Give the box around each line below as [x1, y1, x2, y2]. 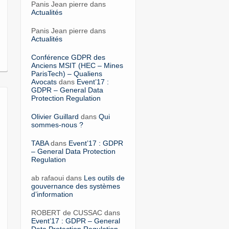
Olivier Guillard [31, 112, 79, 121]
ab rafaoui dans [31, 173, 84, 182]
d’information [31, 190, 73, 198]
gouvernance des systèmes [31, 181, 120, 190]
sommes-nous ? [31, 120, 83, 129]
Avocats [31, 77, 57, 86]
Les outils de [83, 173, 125, 182]
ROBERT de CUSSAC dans [31, 208, 120, 217]
